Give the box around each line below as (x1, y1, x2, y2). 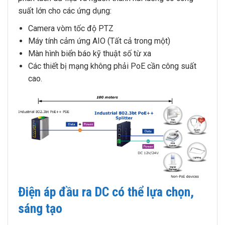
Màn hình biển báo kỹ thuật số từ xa (28, 48, 151, 58)
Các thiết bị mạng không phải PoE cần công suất (28, 61, 196, 71)
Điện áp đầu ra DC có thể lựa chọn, (18, 184, 194, 200)
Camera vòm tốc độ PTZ (28, 23, 114, 33)
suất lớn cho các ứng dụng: (18, 6, 111, 16)
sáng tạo (18, 201, 62, 216)
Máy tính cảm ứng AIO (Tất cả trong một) (28, 36, 170, 46)
